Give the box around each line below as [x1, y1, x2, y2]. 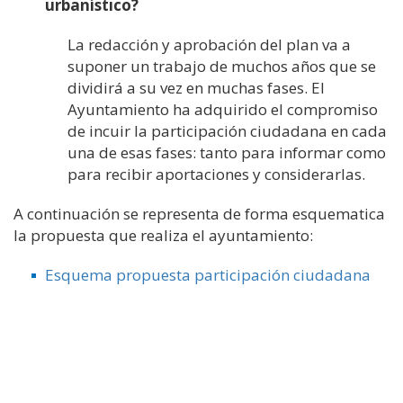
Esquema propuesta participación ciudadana [45, 264, 371, 285]
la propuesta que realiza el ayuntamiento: [13, 225, 313, 246]
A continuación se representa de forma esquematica [13, 203, 385, 224]
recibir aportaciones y [105, 164, 264, 184]
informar [279, 142, 343, 163]
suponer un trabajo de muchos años [67, 56, 329, 76]
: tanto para [193, 142, 279, 163]
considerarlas [264, 164, 362, 184]
